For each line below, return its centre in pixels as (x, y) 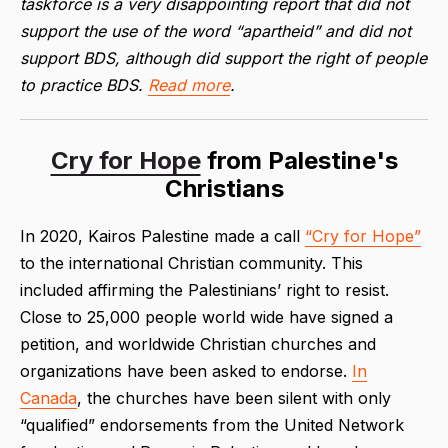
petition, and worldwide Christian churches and (198, 343)
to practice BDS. (84, 84)
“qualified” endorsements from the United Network (212, 424)
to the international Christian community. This (191, 262)
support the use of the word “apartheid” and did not (215, 30)
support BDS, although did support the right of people (223, 57)
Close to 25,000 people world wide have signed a (206, 316)
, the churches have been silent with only (234, 397)
